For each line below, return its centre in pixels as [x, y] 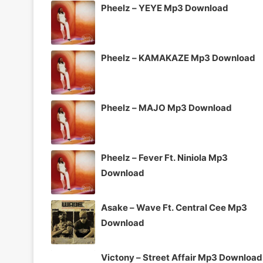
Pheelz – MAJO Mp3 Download [166, 107]
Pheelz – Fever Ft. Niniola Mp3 [164, 157]
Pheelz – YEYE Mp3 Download [165, 8]
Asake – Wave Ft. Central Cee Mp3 [174, 207]
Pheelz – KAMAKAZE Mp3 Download [178, 58]
